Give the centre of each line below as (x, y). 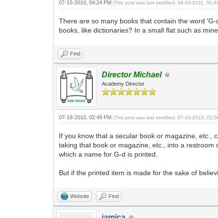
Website (80, 196)
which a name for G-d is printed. (109, 154)
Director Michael (132, 75)
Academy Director (123, 84)
